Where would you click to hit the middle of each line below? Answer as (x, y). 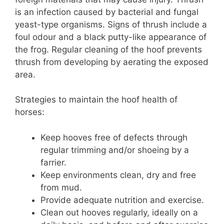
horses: (31, 112)
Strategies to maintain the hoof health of (96, 100)
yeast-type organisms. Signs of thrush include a (111, 24)
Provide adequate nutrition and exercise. (122, 200)
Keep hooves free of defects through (114, 137)
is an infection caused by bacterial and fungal (107, 12)
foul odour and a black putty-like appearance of (111, 37)
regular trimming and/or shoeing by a (115, 150)
